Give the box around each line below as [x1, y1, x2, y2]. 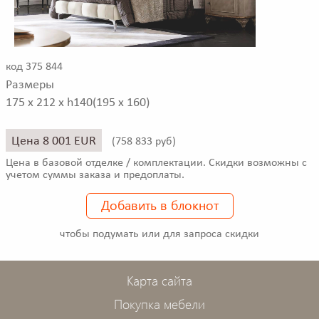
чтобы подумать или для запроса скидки [60, 228, 259, 240]
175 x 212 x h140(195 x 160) [6, 96, 150, 110]
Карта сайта [127, 271, 192, 289]
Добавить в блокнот [100, 196, 219, 214]
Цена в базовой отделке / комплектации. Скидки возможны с [6, 157, 307, 169]
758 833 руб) [115, 136, 176, 148]
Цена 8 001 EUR [11, 135, 96, 149]
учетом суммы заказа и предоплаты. [6, 169, 184, 181]
